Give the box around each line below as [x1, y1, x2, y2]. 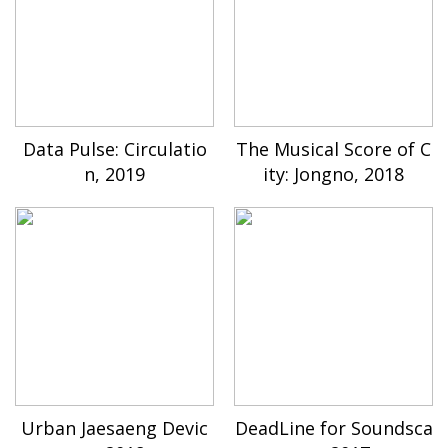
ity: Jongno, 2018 [263, 161, 404, 186]
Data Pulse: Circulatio [22, 136, 207, 161]
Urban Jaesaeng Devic [21, 415, 208, 440]
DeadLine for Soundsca [234, 415, 433, 440]
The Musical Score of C [236, 136, 431, 161]
